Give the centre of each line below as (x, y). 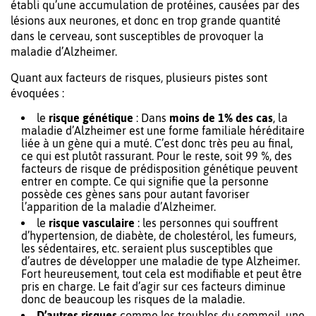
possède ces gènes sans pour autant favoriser (135, 194)
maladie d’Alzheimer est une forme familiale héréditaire (163, 130)
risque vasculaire (92, 223)
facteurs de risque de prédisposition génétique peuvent (159, 168)
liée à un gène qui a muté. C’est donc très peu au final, (157, 143)
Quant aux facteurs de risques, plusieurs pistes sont (139, 77)
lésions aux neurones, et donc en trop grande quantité (146, 20)
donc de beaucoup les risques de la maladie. (133, 299)
